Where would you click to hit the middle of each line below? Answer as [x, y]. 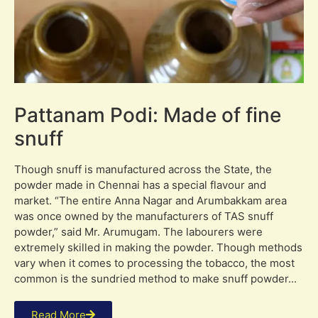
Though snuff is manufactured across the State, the [143, 169]
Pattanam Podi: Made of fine [148, 115]
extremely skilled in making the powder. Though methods [158, 247]
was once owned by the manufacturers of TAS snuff [144, 216]
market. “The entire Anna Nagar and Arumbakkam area [150, 200]
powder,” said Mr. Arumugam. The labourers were [138, 231]
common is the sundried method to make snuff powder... [155, 278]
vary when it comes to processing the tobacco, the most [154, 263]
